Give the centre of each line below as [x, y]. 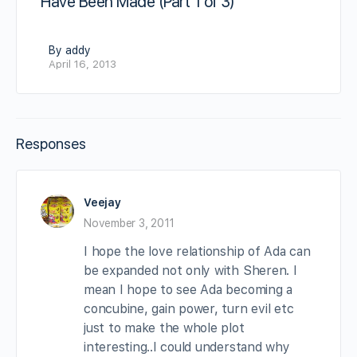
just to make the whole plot [164, 328]
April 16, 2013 [82, 64]
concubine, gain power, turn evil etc [189, 308]
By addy [70, 50]
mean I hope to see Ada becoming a [188, 289]
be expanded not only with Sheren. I [190, 270]
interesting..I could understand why [187, 347]
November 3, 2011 [129, 223]
